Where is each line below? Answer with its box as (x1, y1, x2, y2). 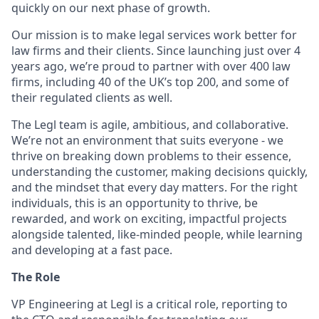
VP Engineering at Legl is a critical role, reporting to (11, 296, 288, 312)
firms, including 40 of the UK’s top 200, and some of (11, 74, 289, 90)
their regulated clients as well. (11, 90, 172, 105)
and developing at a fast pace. (11, 242, 172, 258)
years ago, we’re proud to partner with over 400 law (11, 58, 291, 74)
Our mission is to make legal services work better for (11, 27, 297, 43)
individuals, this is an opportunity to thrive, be (11, 195, 258, 211)
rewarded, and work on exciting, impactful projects (11, 211, 287, 226)
